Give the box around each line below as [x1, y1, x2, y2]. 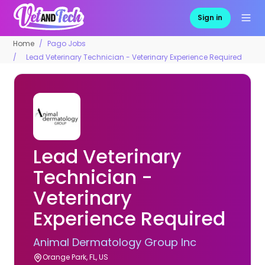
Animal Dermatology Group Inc [33, 234, 197, 250]
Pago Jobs [47, 38, 86, 49]
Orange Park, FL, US [43, 251, 109, 262]
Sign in [198, 12, 223, 23]
